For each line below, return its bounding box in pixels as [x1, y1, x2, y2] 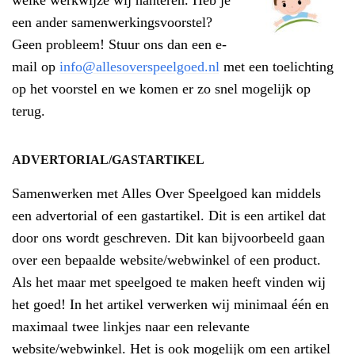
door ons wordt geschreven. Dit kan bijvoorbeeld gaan [12, 230, 325, 246]
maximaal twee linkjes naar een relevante [12, 319, 250, 334]
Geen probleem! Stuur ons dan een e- [12, 36, 227, 52]
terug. [12, 103, 45, 119]
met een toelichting [219, 59, 334, 74]
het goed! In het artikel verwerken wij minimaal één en [12, 296, 329, 312]
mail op [12, 59, 59, 74]
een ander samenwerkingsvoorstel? [12, 14, 212, 30]
